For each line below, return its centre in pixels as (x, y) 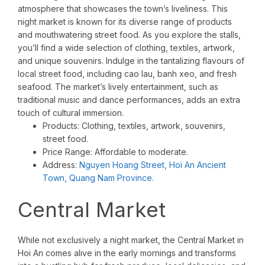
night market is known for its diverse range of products (125, 22)
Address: (61, 165)
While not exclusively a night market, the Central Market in (131, 240)
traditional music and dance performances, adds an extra (129, 100)
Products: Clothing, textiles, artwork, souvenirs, (134, 126)
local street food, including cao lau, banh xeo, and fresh (127, 74)
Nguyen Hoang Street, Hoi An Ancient (153, 165)
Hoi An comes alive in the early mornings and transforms (127, 253)
